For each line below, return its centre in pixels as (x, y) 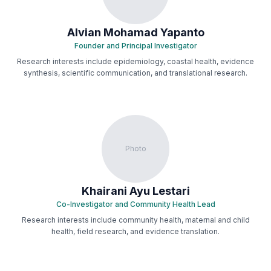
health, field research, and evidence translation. (135, 231)
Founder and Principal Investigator (135, 46)
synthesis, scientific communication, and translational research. (135, 73)
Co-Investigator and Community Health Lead (135, 204)
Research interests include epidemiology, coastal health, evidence (135, 61)
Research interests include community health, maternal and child (135, 220)
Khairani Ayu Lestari (135, 191)
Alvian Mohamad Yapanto (135, 32)
